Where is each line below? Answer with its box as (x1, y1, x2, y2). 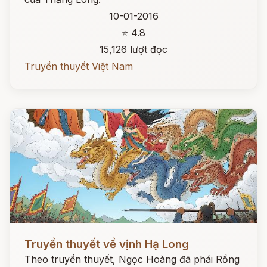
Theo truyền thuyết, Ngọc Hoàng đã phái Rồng (24, 253, 240, 265)
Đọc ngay (10, 229, 54, 241)
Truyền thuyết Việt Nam (24, 60, 133, 72)
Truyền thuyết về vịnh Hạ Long (24, 237, 189, 251)
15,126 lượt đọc (100, 44, 167, 55)
